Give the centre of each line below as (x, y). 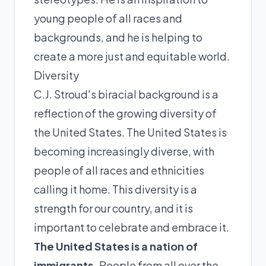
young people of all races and (108, 18)
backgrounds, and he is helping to (118, 37)
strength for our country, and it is (113, 208)
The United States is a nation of (116, 246)
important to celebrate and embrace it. (132, 227)
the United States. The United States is (130, 132)
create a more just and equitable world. (132, 56)
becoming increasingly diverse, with (124, 151)
